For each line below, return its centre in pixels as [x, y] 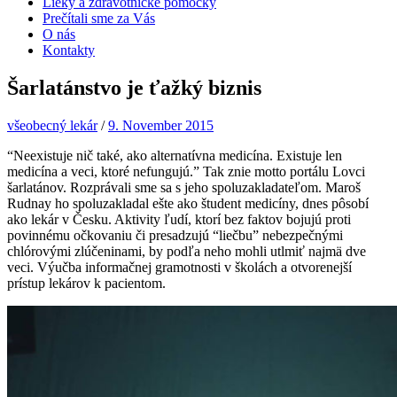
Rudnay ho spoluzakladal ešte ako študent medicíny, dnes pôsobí [188, 203]
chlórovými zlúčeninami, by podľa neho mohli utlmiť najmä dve [187, 251]
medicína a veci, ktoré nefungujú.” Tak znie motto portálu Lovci [186, 171]
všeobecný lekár [52, 125]
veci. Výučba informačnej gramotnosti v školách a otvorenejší [179, 267]
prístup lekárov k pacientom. [86, 283]
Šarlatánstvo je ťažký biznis [134, 87]
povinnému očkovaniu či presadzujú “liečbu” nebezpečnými [175, 235]
